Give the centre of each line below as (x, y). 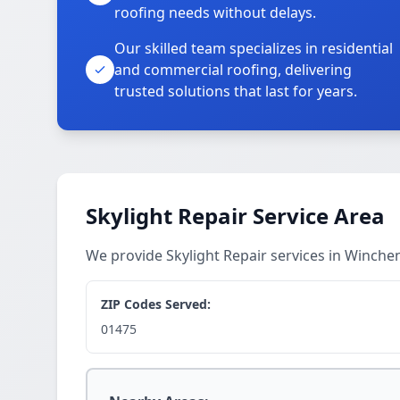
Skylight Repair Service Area (235, 216)
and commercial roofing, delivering (233, 70)
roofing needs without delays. (215, 12)
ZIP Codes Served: (156, 304)
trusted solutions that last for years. (236, 91)
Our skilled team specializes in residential (254, 48)
